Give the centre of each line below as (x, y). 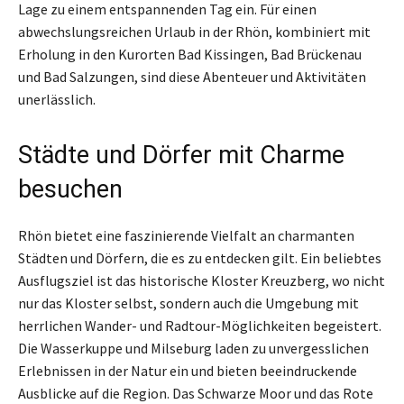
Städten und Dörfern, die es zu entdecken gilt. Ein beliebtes (200, 257)
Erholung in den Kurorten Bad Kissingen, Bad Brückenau (190, 54)
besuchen (70, 189)
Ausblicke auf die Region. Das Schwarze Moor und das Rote (196, 393)
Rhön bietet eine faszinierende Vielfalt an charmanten (186, 235)
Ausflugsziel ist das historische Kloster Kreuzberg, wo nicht (202, 280)
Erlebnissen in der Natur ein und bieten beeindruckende (188, 370)
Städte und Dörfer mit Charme (181, 155)
